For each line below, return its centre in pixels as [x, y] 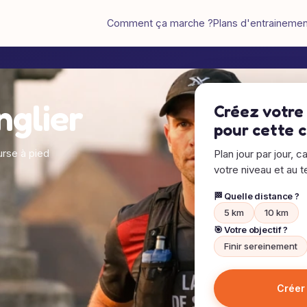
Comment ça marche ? [160, 23]
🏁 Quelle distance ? [257, 196]
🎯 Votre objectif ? [251, 230]
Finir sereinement [260, 246]
